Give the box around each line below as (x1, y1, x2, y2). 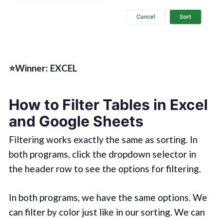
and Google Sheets (8, 112, 144, 130)
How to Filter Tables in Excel (8, 96, 208, 113)
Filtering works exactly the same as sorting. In (8, 134, 198, 145)
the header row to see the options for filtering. (8, 163, 201, 174)
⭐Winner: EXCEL (8, 62, 77, 73)
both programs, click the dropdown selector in (8, 148, 196, 160)
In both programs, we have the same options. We (8, 191, 207, 203)
